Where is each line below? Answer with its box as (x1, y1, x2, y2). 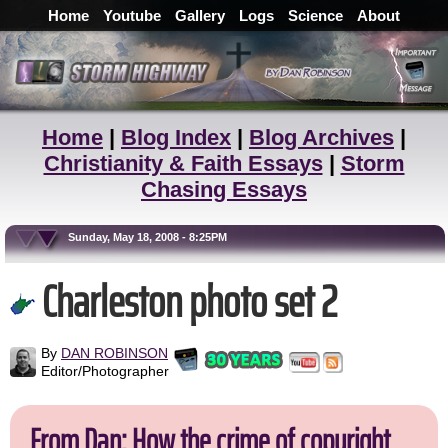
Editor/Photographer (41, 363, 169, 380)
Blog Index (121, 125, 231, 150)
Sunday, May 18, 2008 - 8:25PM (11, 231, 227, 243)
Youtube (103, 7, 161, 24)
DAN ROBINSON (61, 345, 168, 362)
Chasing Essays (141, 177, 307, 202)
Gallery (175, 7, 225, 24)
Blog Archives (249, 125, 394, 150)
